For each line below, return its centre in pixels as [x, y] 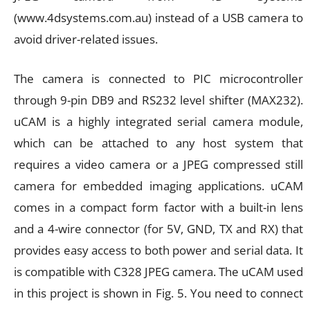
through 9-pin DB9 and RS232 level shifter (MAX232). [158, 100]
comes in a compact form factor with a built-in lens [158, 207]
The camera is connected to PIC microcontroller [158, 78]
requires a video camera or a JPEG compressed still [158, 164]
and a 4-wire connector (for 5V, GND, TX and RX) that [158, 228]
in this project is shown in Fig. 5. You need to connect [158, 293]
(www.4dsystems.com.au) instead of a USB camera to [158, 17]
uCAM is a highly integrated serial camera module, [158, 121]
